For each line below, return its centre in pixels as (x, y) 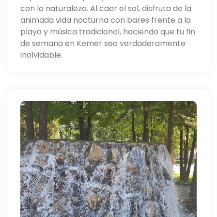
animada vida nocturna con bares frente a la (106, 20)
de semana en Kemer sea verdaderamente (103, 43)
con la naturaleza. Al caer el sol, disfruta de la (106, 8)
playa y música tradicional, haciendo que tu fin (108, 31)
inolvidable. (42, 55)
